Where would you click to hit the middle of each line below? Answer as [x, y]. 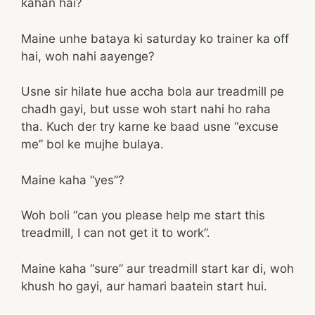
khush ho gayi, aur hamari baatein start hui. [144, 286]
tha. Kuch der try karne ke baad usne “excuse [150, 127]
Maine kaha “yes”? [73, 180]
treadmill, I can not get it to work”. [116, 233]
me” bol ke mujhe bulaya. [92, 144]
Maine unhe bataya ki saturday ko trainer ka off [155, 38]
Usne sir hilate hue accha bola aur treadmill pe [153, 91]
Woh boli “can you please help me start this [143, 215]
